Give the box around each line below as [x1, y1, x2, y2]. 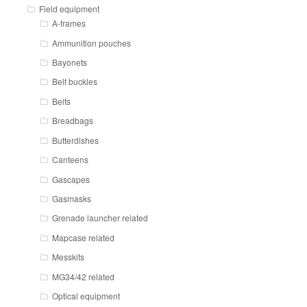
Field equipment [38, 3, 99, 15]
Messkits [52, 251, 85, 263]
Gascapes [52, 173, 90, 185]
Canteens [52, 153, 89, 166]
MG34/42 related [52, 270, 115, 282]
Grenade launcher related [52, 212, 149, 224]
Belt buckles [52, 75, 98, 88]
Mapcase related [52, 231, 115, 243]
